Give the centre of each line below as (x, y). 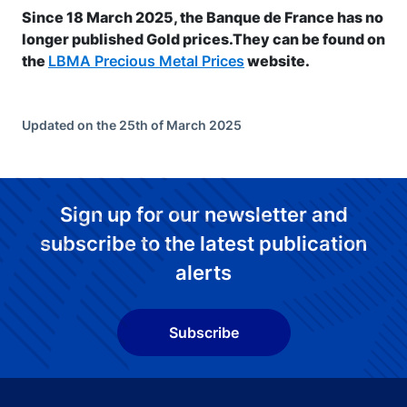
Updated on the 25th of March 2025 (132, 125)
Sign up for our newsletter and (203, 214)
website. (277, 61)
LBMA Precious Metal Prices (146, 61)
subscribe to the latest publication (203, 243)
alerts (203, 273)
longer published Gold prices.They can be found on (203, 39)
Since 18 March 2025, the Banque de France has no (203, 17)
